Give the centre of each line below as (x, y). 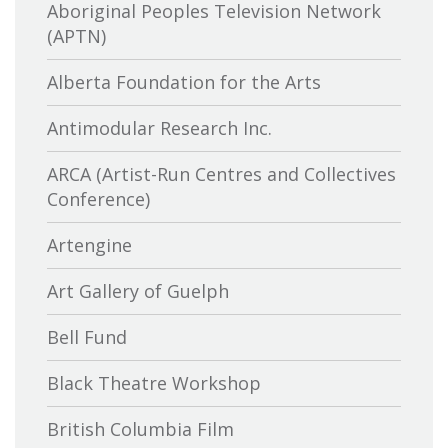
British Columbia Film (140, 429)
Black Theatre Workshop (154, 383)
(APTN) (76, 36)
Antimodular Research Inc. (159, 128)
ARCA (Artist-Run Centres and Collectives (221, 174)
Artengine (89, 245)
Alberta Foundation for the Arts (184, 82)
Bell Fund (87, 337)
